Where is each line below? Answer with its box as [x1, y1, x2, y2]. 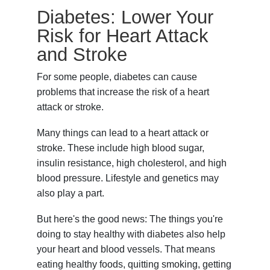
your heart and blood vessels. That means [37, 244, 216, 255]
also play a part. [37, 188, 105, 199]
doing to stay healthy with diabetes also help [37, 229, 226, 240]
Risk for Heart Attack [37, 25, 209, 47]
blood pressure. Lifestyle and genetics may [37, 173, 219, 184]
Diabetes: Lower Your [37, 7, 214, 28]
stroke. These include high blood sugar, [37, 143, 205, 154]
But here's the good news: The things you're [37, 214, 224, 225]
